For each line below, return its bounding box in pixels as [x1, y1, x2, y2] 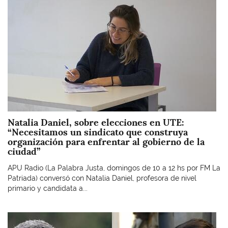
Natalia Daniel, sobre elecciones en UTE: [8, 117, 184, 128]
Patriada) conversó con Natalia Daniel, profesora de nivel [8, 174, 196, 182]
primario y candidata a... [8, 184, 88, 192]
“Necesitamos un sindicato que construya [8, 126, 188, 138]
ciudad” [8, 146, 40, 157]
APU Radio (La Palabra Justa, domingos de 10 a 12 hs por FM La [8, 163, 220, 172]
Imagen [7, 213, 32, 221]
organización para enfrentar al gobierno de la [8, 136, 205, 148]
